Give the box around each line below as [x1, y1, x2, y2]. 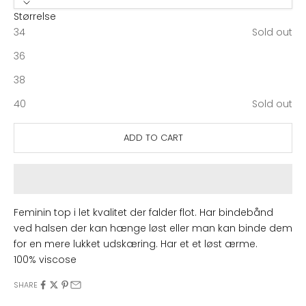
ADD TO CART [123, 131, 183, 145]
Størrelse [14, 9, 56, 23]
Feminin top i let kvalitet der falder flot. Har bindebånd [14, 205, 273, 219]
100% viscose [14, 252, 76, 266]
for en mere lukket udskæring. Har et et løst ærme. [14, 236, 260, 251]
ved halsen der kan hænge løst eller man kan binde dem [14, 221, 292, 235]
